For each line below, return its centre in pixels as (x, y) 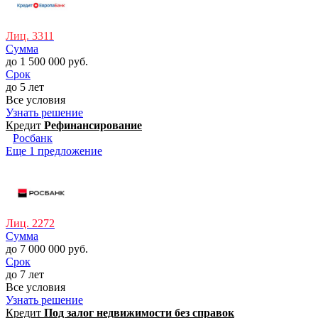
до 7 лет (25, 274)
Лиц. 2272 (30, 223)
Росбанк (33, 138)
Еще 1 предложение (54, 150)
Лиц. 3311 (30, 35)
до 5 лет (25, 87)
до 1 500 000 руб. (47, 61)
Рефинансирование (93, 125)
